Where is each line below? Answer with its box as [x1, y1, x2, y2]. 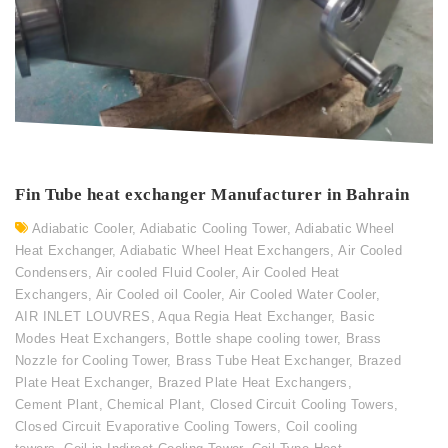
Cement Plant [15, 397, 99, 413]
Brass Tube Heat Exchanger [176, 353, 349, 369]
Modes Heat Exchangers [15, 331, 167, 347]
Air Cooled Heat [242, 265, 340, 281]
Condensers [15, 265, 88, 281]
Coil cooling [285, 419, 358, 435]
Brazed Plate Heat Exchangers [157, 375, 348, 391]
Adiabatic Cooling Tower [139, 221, 287, 237]
